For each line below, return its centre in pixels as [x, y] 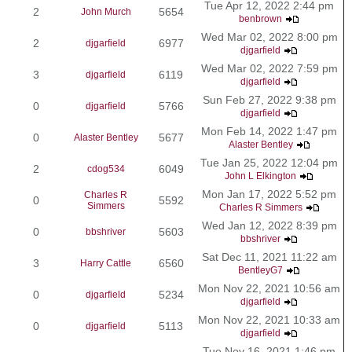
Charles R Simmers [260, 207]
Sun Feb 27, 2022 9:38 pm [269, 99]
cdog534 [106, 169]
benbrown [260, 18]
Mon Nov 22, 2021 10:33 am [269, 319]
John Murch [106, 11]
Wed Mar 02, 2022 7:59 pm [269, 68]
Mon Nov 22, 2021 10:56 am [269, 288]
